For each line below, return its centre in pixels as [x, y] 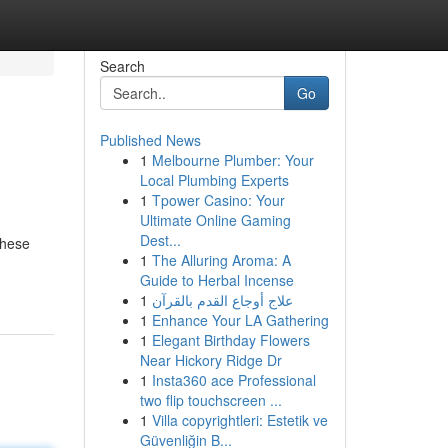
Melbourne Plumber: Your [232, 160]
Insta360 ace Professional [233, 380]
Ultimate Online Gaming [215, 220]
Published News [150, 140]
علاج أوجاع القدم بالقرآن [222, 300]
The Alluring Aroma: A [221, 260]
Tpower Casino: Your [218, 200]
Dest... [160, 240]
